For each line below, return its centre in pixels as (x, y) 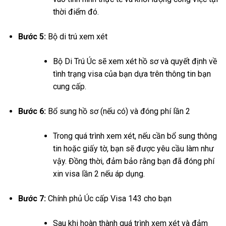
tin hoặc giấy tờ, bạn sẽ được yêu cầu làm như (133, 149)
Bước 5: (32, 37)
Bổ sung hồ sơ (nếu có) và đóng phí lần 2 (118, 111)
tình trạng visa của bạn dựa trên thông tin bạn (132, 74)
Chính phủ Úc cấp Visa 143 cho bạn (108, 199)
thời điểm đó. (76, 12)
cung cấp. (69, 87)
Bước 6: (32, 111)
